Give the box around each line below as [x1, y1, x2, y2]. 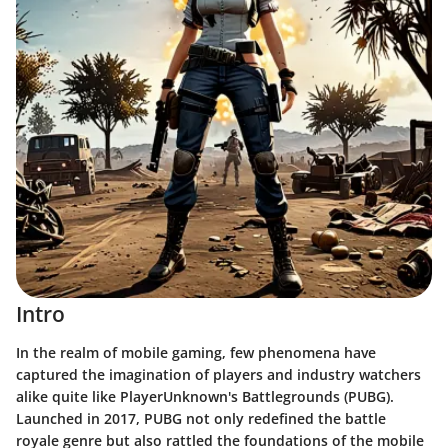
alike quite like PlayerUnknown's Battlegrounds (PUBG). [16, 386, 394, 406]
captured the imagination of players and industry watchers [16, 364, 421, 384]
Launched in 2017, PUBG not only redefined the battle [16, 408, 386, 428]
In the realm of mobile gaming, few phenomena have [16, 342, 376, 362]
